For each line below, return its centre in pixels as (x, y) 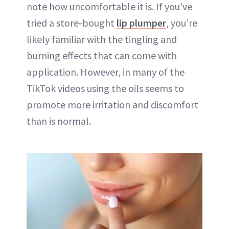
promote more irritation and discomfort (112, 104)
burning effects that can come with (102, 55)
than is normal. (59, 121)
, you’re (182, 22)
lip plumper (141, 22)
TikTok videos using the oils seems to (105, 88)
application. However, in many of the (106, 72)
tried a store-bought (72, 22)
